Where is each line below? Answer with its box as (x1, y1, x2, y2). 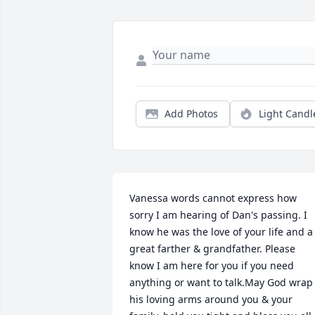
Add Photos (165, 107, 218, 120)
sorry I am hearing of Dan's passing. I (129, 208, 307, 221)
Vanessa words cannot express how (129, 191, 297, 205)
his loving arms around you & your (129, 292, 292, 306)
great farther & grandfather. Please (129, 242, 295, 255)
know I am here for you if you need (129, 259, 294, 272)
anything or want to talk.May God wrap (129, 276, 313, 289)
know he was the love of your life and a (129, 225, 313, 238)
